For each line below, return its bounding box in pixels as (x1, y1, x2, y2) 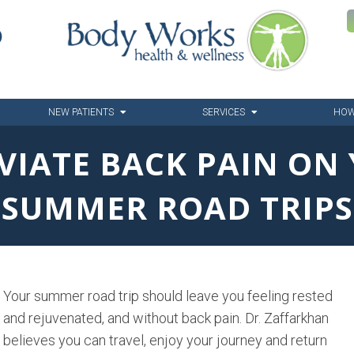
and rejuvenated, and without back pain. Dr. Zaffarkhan (3, 310, 329, 327)
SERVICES (201, 107, 245, 119)
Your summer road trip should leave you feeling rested (3, 288, 333, 305)
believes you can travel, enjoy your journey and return (3, 332, 327, 349)
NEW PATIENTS (48, 107, 115, 119)
